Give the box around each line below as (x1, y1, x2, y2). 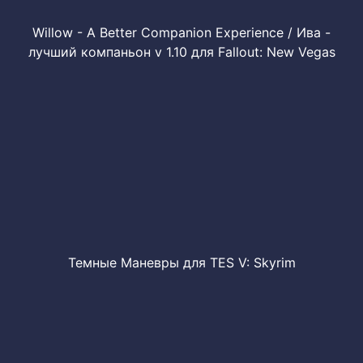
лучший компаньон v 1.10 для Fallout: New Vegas (28, 44, 335, 60)
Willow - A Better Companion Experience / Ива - (32, 24, 331, 41)
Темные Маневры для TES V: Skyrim (67, 254, 296, 271)
